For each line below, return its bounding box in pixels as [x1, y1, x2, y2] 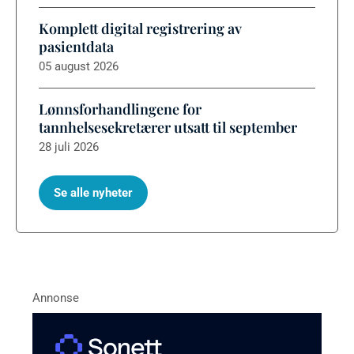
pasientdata [39, 37, 114, 57]
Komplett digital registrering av [39, 19, 241, 39]
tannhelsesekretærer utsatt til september [39, 118, 297, 137]
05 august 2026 [39, 59, 119, 74]
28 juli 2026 [39, 140, 99, 155]
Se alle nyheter [54, 186, 134, 201]
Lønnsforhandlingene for [39, 100, 201, 119]
